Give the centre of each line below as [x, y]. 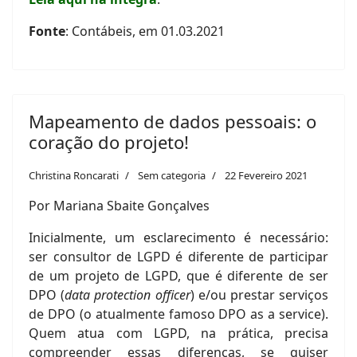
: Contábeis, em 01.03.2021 [145, 31]
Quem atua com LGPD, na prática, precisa [178, 333]
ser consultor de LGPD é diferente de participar [178, 257]
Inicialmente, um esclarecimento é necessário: [178, 238]
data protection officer [127, 295]
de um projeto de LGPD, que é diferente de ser [178, 276]
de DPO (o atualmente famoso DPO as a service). [178, 314]
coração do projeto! [109, 142]
